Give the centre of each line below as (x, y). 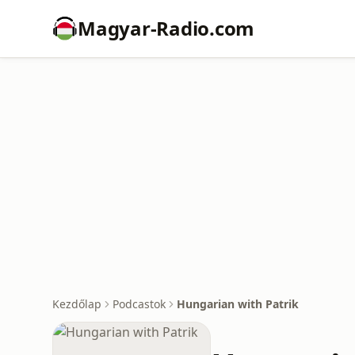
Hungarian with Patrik (238, 304)
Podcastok (139, 304)
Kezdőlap (77, 304)
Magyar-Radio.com (166, 28)
